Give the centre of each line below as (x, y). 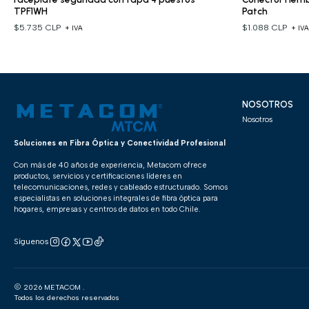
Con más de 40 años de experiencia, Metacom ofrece (110, 166)
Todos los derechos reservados (66, 297)
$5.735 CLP (38, 28)
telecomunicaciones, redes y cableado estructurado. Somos (120, 188)
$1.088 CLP (266, 28)
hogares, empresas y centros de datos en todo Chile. (107, 210)
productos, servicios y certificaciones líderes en (98, 177)
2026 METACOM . (52, 287)
